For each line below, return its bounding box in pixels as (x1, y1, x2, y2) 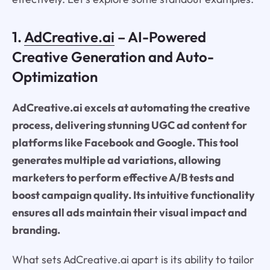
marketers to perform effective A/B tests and (11, 170, 234, 184)
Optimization (11, 67, 98, 86)
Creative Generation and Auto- (11, 47, 214, 66)
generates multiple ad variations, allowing (11, 152, 221, 167)
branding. (11, 222, 60, 237)
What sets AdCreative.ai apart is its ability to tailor (11, 252, 254, 266)
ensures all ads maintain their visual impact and (11, 205, 247, 219)
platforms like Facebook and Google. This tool (11, 135, 239, 149)
